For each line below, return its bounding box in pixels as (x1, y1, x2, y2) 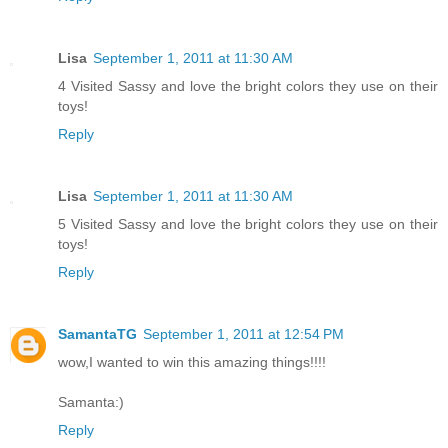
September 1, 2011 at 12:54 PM (143, 326, 344, 343)
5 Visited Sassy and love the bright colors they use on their (58, 216, 438, 233)
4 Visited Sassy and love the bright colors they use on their (58, 78, 438, 95)
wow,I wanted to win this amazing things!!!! (58, 354, 326, 371)
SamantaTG (58, 326, 137, 343)
